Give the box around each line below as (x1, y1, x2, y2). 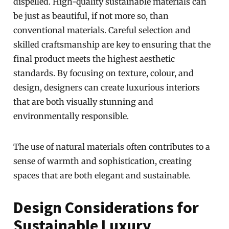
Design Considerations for (13, 197, 199, 218)
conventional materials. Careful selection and (13, 25, 191, 35)
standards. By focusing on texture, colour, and (13, 68, 194, 78)
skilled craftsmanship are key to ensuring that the (13, 39, 211, 50)
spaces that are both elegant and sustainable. (13, 170, 191, 180)
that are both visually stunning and (13, 97, 154, 107)
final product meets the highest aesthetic (13, 54, 175, 64)
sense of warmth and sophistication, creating (13, 156, 192, 166)
